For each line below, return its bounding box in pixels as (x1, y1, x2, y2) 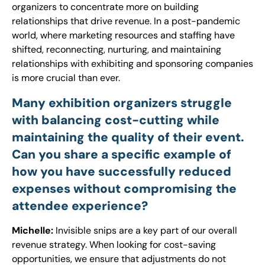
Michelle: (12, 224, 53, 237)
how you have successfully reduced (12, 163, 231, 179)
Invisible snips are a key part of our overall (53, 224, 237, 237)
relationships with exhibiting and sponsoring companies (12, 57, 253, 70)
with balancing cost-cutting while (12, 111, 219, 128)
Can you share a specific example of (12, 146, 231, 162)
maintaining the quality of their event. (12, 128, 244, 145)
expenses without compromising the (12, 180, 237, 196)
